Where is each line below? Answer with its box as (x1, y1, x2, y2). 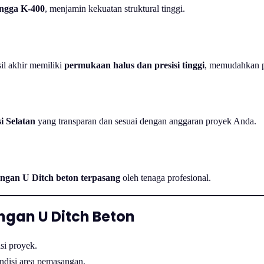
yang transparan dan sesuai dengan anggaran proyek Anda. (35, 116, 256, 127)
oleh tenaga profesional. (120, 172, 211, 183)
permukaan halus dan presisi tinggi (64, 60, 204, 70)
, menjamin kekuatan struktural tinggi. (45, 4, 185, 14)
